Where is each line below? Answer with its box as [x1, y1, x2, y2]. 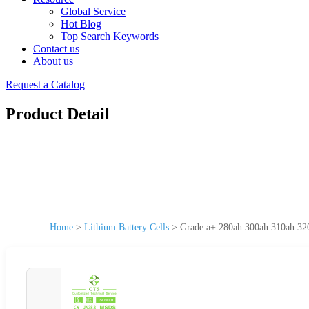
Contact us [33, 43, 79, 54]
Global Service [61, 6, 126, 17]
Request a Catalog [6, 79, 85, 90]
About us [33, 55, 73, 67]
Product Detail [6, 104, 110, 123]
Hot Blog [61, 18, 101, 30]
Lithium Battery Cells [84, 221, 169, 232]
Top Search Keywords [61, 30, 159, 42]
